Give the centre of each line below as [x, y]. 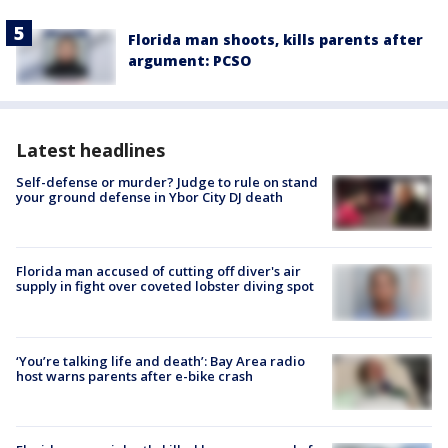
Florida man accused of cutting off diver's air [158, 271]
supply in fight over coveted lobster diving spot [165, 286]
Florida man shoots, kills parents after [275, 39]
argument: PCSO [189, 60]
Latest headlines [90, 150]
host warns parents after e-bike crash [134, 376]
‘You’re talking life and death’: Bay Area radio [160, 361]
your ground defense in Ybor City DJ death [149, 197]
